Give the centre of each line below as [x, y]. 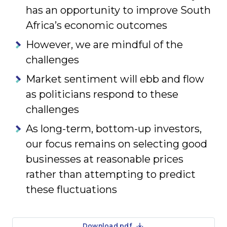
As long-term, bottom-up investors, [114, 129]
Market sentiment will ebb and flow [115, 79]
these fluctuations [71, 190]
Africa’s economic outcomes [97, 25]
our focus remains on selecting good [117, 144]
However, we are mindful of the [104, 45]
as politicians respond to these [102, 94]
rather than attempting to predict [111, 174]
